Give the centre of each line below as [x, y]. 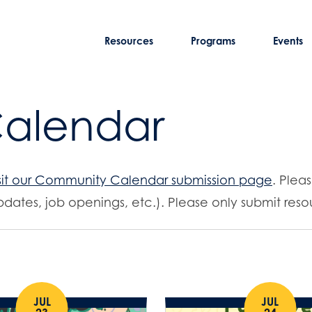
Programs [213, 40]
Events [288, 40]
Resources [129, 40]
